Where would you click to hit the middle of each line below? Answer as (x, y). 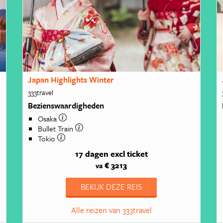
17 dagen (92, 154)
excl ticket (129, 154)
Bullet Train (57, 128)
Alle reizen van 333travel (111, 210)
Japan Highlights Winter (71, 80)
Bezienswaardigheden (66, 105)
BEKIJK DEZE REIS (111, 187)
